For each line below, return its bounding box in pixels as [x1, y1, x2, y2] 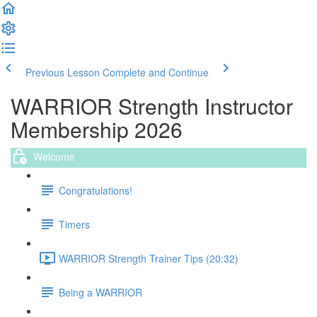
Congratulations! [59, 183, 132, 197]
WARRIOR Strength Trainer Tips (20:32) [59, 250, 238, 265]
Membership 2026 [11, 114, 183, 144]
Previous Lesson [25, 65, 100, 79]
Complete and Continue [103, 65, 209, 79]
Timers [59, 217, 90, 231]
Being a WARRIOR [59, 284, 142, 299]
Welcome [33, 149, 75, 163]
